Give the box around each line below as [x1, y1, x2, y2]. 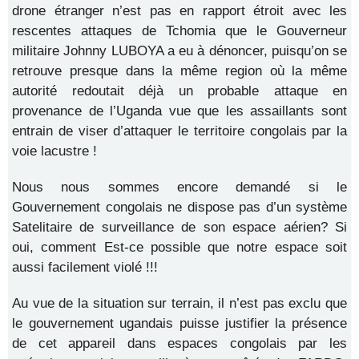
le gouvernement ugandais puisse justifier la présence [12, 316, 347, 331]
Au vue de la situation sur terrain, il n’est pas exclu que [12, 296, 347, 311]
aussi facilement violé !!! [12, 260, 158, 275]
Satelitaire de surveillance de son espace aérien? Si [12, 220, 347, 235]
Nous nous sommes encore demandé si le [12, 179, 347, 195]
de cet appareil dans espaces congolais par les [12, 336, 347, 351]
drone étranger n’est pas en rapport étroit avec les [12, 3, 347, 18]
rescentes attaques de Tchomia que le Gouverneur [12, 23, 347, 38]
